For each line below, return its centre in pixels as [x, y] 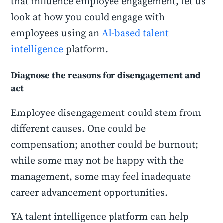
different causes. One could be [79, 128]
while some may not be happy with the [98, 160]
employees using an [56, 33]
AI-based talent [135, 33]
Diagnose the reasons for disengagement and [106, 75]
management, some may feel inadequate [101, 176]
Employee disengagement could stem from [106, 112]
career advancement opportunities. [90, 192]
